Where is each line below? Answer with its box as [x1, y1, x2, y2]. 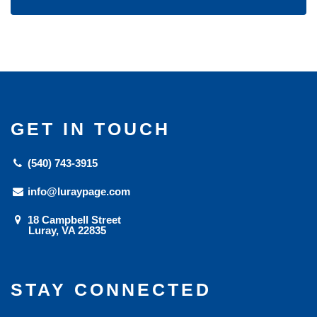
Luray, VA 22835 [25, 224, 106, 237]
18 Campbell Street [25, 214, 121, 226]
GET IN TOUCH [11, 119, 171, 139]
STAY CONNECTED [11, 279, 212, 300]
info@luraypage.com [25, 185, 130, 198]
